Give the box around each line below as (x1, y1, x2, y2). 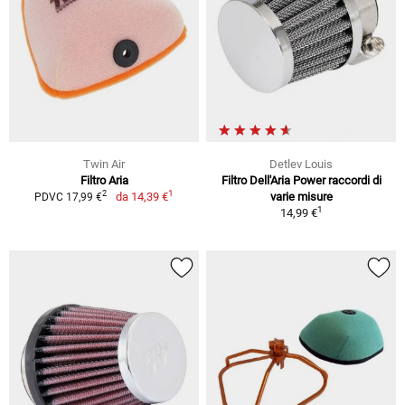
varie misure (269, 189, 333, 203)
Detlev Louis (269, 156, 333, 171)
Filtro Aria (80, 173, 128, 187)
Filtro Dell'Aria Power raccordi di (221, 173, 381, 187)
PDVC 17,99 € (34, 190, 103, 203)
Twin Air (83, 156, 125, 171)
